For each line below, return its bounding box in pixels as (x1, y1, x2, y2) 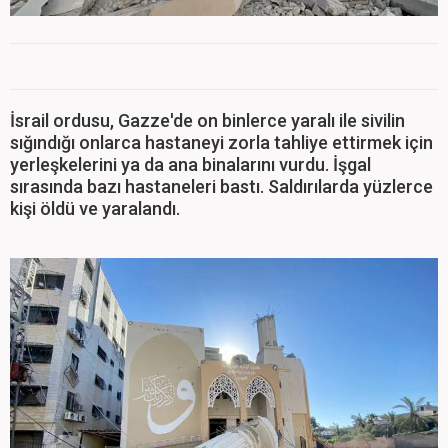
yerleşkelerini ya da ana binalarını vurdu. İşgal (10, 154, 371, 176)
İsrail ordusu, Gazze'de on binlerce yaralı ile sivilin (10, 110, 405, 132)
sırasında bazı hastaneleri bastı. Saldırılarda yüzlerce (10, 176, 433, 198)
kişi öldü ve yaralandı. (10, 198, 180, 220)
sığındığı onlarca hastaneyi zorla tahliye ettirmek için (10, 132, 433, 154)
